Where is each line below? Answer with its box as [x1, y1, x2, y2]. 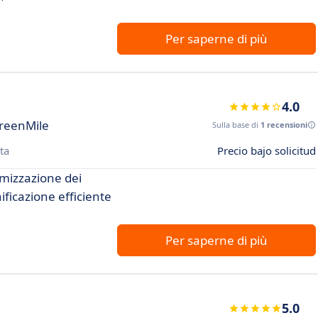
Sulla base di [212, 119, 261, 130]
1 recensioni [261, 119, 307, 130]
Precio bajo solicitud [217, 143, 316, 158]
